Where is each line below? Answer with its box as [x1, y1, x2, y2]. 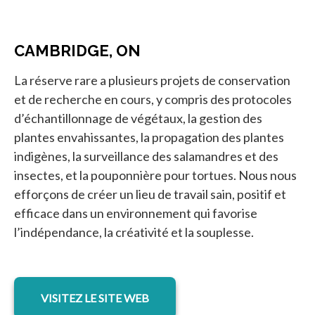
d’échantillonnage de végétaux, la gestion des [14, 110, 262, 126]
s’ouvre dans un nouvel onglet [94, 278, 233, 292]
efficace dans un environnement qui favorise [14, 205, 257, 221]
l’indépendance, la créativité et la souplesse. [14, 224, 254, 240]
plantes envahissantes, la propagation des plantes [14, 129, 284, 145]
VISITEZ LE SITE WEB [41, 290, 149, 304]
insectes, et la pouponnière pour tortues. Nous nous [14, 167, 297, 183]
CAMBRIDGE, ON [14, 41, 141, 60]
